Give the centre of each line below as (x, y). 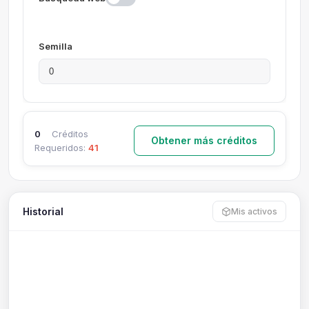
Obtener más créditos (204, 140)
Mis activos (254, 211)
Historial (43, 211)
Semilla (56, 46)
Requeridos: (61, 148)
